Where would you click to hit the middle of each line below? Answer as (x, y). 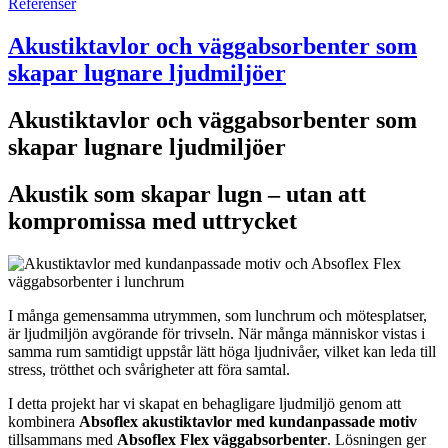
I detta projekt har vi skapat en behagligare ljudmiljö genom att (204, 404)
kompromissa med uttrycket (152, 221)
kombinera (43, 422)
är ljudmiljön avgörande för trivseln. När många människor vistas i (216, 334)
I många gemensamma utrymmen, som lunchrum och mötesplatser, (217, 316)
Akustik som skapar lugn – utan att (187, 194)
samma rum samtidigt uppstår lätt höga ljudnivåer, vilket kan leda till (222, 352)
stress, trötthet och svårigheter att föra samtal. (149, 370)
